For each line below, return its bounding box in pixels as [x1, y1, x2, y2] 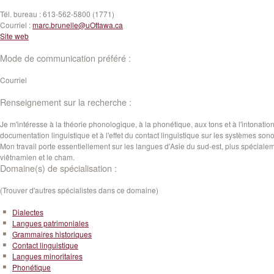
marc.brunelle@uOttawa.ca [32, 20, 123, 30]
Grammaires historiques [12, 229, 92, 239]
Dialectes [12, 207, 43, 217]
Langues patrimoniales [12, 218, 89, 228]
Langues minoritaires [12, 251, 83, 261]
